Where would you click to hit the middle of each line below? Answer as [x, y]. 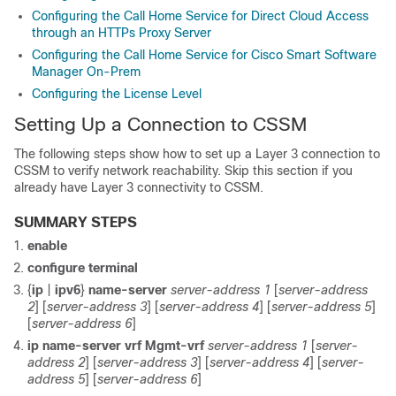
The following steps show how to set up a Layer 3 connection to [197, 153]
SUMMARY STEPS [76, 222]
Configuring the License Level [117, 93]
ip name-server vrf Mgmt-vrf [116, 345]
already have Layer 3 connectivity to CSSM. [139, 187]
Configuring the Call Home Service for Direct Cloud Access [200, 15]
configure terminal [83, 267]
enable [47, 245]
